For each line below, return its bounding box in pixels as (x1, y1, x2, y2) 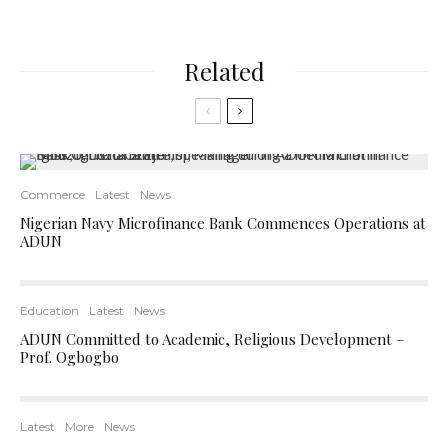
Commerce (20, 187, 85, 202)
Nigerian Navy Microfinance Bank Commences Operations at (20, 213, 426, 233)
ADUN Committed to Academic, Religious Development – (20, 329, 405, 349)
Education (20, 303, 79, 318)
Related (183, 55, 265, 87)
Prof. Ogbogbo (20, 347, 119, 367)
